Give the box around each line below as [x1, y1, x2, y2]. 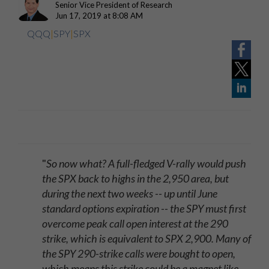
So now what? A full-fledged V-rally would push [46, 157, 246, 170]
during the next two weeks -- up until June [42, 187, 217, 200]
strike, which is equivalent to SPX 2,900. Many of [42, 232, 251, 245]
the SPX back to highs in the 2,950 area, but [42, 172, 229, 185]
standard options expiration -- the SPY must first [42, 202, 246, 215]
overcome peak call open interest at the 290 [42, 217, 228, 230]
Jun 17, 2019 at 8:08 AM [55, 11, 143, 20]
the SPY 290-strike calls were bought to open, [42, 247, 235, 260]
